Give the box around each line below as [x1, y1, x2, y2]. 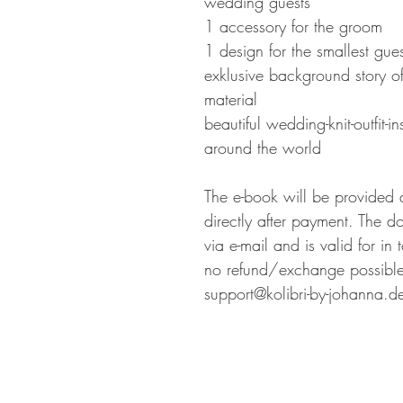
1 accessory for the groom [204, 15, 382, 37]
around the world [204, 137, 321, 158]
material [204, 88, 257, 110]
